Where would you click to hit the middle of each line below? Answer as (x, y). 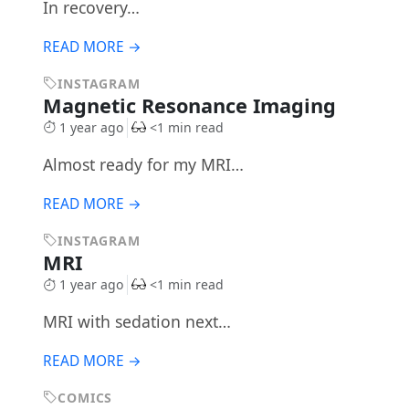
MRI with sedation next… (136, 321)
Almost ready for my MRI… (143, 164)
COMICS (85, 398)
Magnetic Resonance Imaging (192, 105)
